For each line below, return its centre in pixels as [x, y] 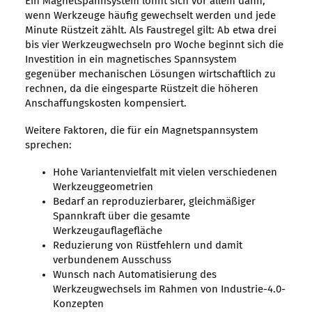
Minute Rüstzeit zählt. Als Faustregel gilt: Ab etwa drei [150, 31]
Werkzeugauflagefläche [107, 231]
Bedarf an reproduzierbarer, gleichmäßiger [154, 202]
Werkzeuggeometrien [103, 187]
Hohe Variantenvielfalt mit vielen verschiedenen [165, 173]
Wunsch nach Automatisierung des [134, 275]
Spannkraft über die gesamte [121, 217]
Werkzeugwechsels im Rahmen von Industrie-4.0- [169, 290]
